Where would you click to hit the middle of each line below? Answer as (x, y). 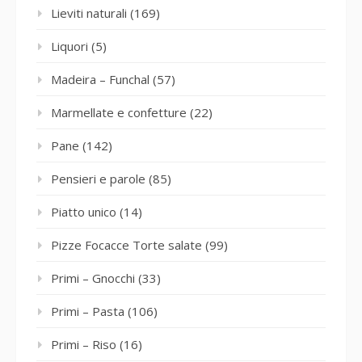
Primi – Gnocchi (93, 278)
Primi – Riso (84, 344)
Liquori (69, 46)
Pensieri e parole (98, 178)
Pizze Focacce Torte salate (126, 244)
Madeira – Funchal (100, 79)
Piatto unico (84, 211)
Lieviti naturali (89, 13)
